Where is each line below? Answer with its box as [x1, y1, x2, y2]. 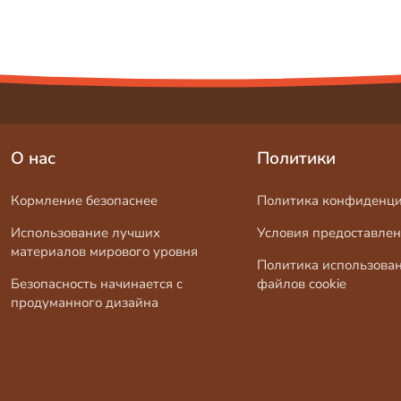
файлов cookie [257, 274, 347, 293]
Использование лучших [11, 223, 161, 242]
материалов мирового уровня [11, 242, 199, 260]
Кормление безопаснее [11, 191, 158, 209]
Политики [257, 146, 337, 170]
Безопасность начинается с [11, 274, 183, 293]
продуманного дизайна [11, 293, 159, 311]
